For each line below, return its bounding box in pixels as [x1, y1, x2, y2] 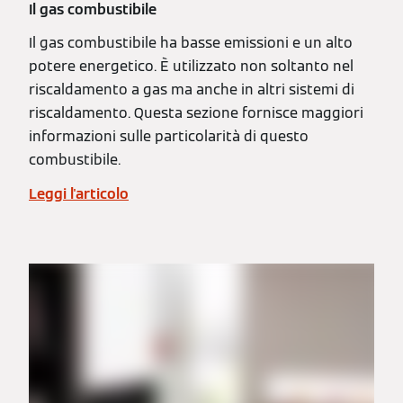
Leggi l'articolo [29, 184, 129, 204]
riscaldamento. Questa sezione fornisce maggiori [29, 103, 363, 123]
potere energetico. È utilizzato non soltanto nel [29, 57, 354, 76]
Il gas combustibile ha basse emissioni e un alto [29, 33, 353, 53]
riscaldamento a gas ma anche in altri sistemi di [29, 80, 354, 100]
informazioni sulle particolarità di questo [29, 127, 309, 147]
